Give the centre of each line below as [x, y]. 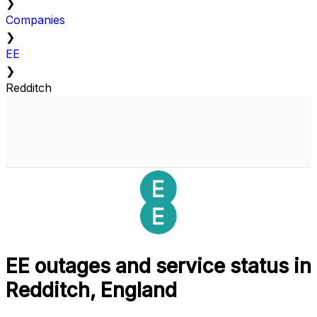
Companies [35, 20]
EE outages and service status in [158, 266]
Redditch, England [91, 290]
